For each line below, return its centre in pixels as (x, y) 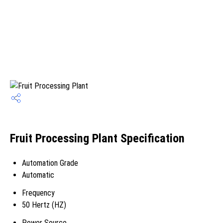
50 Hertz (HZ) (44, 205)
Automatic (38, 175)
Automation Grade (50, 163)
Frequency (38, 193)
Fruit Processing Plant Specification (97, 139)
